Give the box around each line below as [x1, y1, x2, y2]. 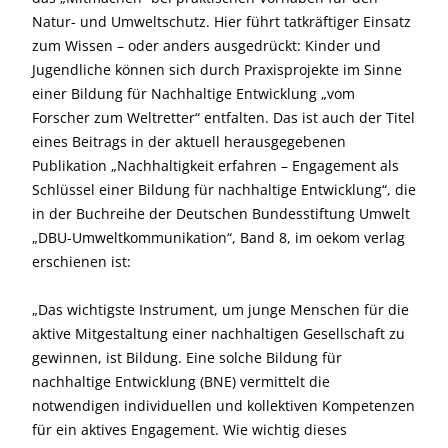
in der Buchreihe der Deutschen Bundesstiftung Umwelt [32, 203, 410, 223]
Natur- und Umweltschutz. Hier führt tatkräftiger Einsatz [32, 11, 411, 31]
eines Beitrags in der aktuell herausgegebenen [32, 131, 346, 151]
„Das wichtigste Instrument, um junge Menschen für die [32, 299, 409, 319]
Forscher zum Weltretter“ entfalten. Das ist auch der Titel [32, 107, 415, 127]
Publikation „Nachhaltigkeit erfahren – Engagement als [32, 155, 399, 175]
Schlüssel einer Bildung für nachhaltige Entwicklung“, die [32, 179, 416, 199]
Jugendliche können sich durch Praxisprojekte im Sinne [32, 59, 402, 79]
